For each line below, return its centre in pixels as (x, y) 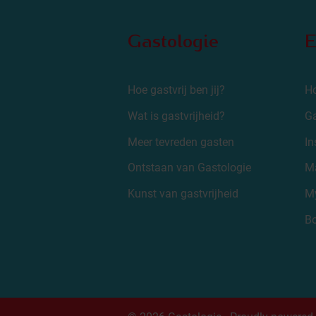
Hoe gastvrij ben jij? (176, 90)
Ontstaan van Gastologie (189, 168)
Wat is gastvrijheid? (176, 116)
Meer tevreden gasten (181, 142)
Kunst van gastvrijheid (183, 194)
